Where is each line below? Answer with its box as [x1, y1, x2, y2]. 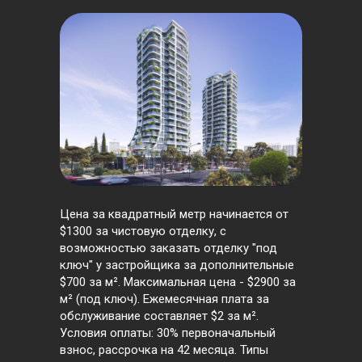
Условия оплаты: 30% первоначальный [60, 326, 276, 341]
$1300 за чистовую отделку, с [60, 224, 226, 239]
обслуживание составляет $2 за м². [60, 309, 259, 324]
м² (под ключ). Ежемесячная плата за [60, 292, 269, 307]
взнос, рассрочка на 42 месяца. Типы [60, 343, 268, 358]
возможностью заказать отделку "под [60, 241, 277, 256]
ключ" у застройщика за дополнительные [60, 258, 294, 273]
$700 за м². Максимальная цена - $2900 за [60, 275, 296, 290]
